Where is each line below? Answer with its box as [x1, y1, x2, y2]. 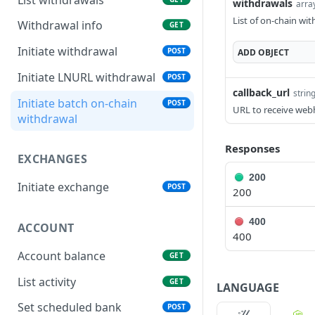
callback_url [233, 86, 290, 99]
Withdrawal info [18, 18, 103, 34]
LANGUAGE [217, 279, 279, 295]
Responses [225, 141, 280, 155]
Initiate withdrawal [18, 44, 117, 60]
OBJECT [258, 46, 289, 58]
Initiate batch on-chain [18, 95, 137, 111]
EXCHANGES [18, 151, 87, 167]
